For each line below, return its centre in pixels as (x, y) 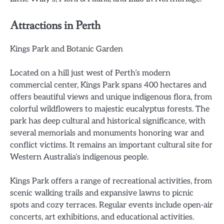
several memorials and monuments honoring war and (107, 133)
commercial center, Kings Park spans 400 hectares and (108, 85)
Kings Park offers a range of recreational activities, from (111, 181)
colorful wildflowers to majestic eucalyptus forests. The (110, 109)
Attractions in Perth (55, 26)
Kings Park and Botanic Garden (66, 49)
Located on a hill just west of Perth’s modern (90, 73)
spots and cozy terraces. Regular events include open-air (111, 205)
